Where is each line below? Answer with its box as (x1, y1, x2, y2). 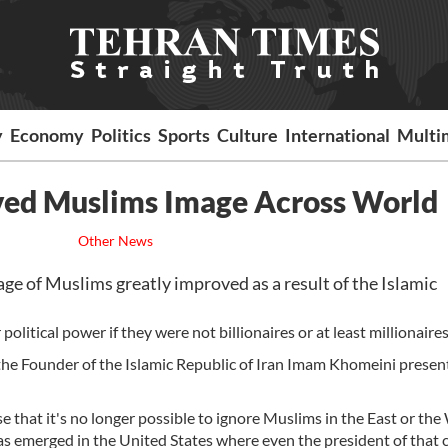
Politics (91, 124, 152, 146)
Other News (77, 232, 153, 249)
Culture (217, 124, 279, 146)
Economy (10, 124, 85, 146)
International (285, 124, 391, 146)
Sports (158, 124, 211, 146)
